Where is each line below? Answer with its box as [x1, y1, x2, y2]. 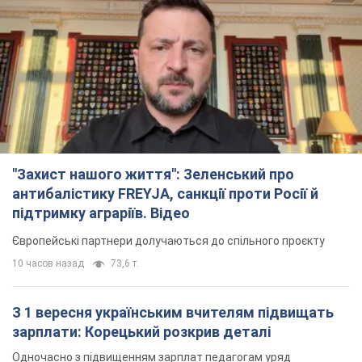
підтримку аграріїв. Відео [12, 204, 190, 222]
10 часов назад [12, 258, 84, 270]
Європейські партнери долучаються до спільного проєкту [12, 234, 325, 248]
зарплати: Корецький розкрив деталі [12, 323, 271, 341]
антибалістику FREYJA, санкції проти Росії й [12, 185, 318, 203]
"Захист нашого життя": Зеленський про [12, 166, 294, 183]
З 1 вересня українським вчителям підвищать [12, 304, 334, 322]
